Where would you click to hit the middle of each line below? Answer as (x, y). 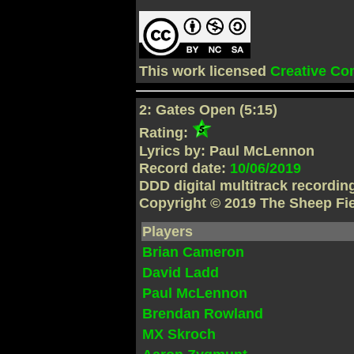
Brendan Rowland (203, 314)
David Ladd (181, 273)
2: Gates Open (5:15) (209, 110)
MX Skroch (179, 335)
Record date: (185, 168)
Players (168, 232)
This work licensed (205, 72)
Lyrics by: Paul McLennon (227, 151)
